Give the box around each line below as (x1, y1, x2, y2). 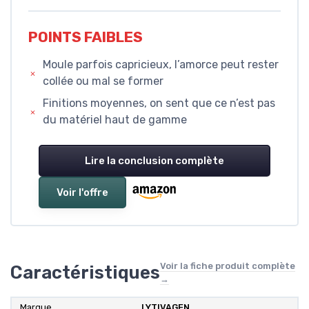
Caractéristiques (10, 261, 160, 283)
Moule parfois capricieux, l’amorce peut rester (43, 57, 279, 71)
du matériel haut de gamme (42, 112, 187, 126)
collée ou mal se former (43, 74, 164, 88)
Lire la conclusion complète (85, 154, 224, 167)
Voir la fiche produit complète (160, 260, 295, 271)
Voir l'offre (57, 186, 108, 199)
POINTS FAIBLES (28, 28, 143, 46)
